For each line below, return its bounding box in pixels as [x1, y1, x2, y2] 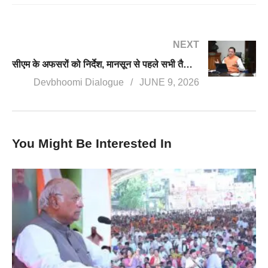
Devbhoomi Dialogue [33, 77, 124, 87]
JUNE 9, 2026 [139, 77, 199, 87]
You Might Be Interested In [12, 136, 172, 150]
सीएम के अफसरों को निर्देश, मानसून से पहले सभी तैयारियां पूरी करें [183, 59, 193, 69]
